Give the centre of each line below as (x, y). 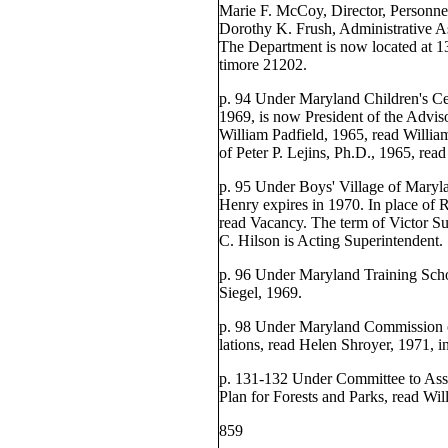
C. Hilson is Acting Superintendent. (330, 240)
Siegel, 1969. (260, 292)
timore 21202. (262, 64)
